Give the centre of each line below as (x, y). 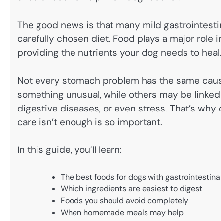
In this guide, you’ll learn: (70, 150)
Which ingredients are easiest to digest (131, 188)
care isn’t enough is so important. (90, 122)
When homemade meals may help (122, 212)
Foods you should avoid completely (125, 200)
